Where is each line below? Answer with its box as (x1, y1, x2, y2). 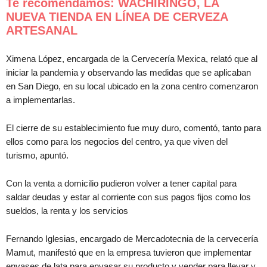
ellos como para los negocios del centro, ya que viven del (6, 136, 228, 147)
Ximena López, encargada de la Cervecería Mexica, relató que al (6, 54, 257, 64)
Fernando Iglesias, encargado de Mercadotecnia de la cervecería (6, 234, 258, 244)
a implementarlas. (6, 95, 75, 105)
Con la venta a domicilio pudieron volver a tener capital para (6, 178, 237, 189)
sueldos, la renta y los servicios (6, 206, 128, 216)
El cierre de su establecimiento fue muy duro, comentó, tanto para (6, 123, 261, 133)
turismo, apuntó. (6, 150, 69, 161)
